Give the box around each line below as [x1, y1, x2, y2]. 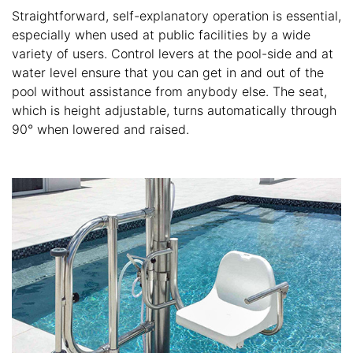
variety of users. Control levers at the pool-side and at [12, 46, 333, 62]
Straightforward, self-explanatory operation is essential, [12, 8, 341, 24]
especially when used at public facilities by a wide [12, 27, 310, 43]
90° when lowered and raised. [12, 121, 189, 138]
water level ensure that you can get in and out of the [12, 65, 324, 81]
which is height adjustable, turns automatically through [12, 102, 336, 119]
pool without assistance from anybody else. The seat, [12, 84, 327, 100]
